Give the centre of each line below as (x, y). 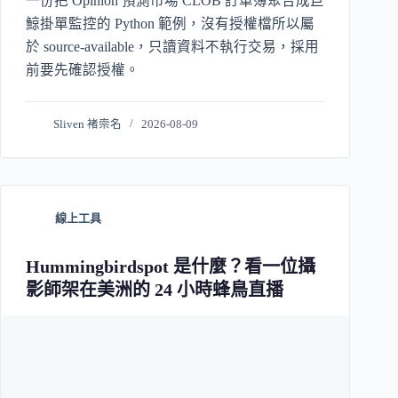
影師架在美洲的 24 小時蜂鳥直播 (155, 289)
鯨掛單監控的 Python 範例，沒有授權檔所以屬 (170, 23)
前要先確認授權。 (83, 69)
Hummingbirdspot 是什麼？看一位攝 (171, 266)
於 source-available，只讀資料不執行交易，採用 (172, 46)
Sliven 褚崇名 (88, 124)
